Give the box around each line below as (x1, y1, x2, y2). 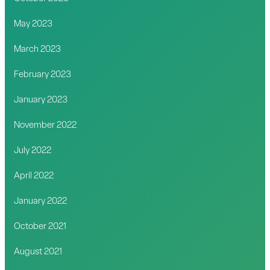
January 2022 (14, 196, 67, 206)
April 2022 (14, 171, 54, 181)
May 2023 (14, 19, 53, 29)
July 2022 (14, 146, 52, 155)
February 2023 (14, 70, 72, 80)
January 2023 (14, 95, 68, 105)
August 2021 (14, 247, 63, 257)
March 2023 (14, 45, 61, 54)
